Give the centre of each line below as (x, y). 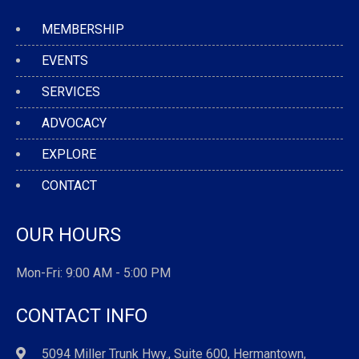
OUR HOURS (69, 234)
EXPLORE (69, 154)
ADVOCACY (74, 123)
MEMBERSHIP (83, 29)
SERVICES (71, 91)
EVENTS (65, 60)
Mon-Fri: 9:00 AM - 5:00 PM (93, 272)
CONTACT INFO (82, 315)
